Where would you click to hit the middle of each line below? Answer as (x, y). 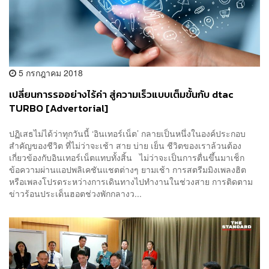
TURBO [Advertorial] (59, 109)
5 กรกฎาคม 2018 (50, 73)
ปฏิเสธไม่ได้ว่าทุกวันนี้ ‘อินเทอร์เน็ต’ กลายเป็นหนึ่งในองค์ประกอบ (127, 133)
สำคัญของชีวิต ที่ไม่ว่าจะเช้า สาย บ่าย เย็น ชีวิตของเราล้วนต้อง (125, 145)
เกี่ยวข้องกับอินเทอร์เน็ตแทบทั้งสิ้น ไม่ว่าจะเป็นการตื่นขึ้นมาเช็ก (127, 157)
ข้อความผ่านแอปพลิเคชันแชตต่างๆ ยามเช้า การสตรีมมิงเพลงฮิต (128, 169)
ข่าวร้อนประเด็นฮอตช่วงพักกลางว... (75, 193)
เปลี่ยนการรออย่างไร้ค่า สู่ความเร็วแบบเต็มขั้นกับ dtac (121, 95)
